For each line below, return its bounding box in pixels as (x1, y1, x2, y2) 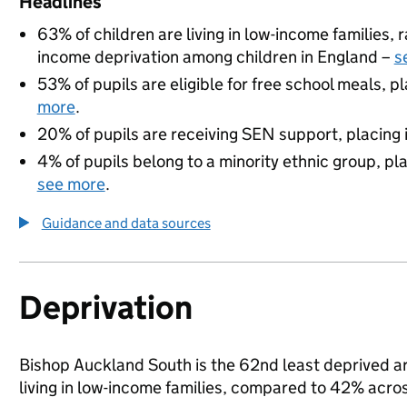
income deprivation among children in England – (36, 46, 394, 67)
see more (36, 174, 105, 194)
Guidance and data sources (41, 214, 211, 232)
